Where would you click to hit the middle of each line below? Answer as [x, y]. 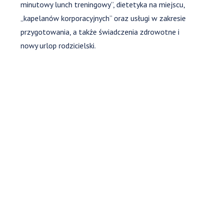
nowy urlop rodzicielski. [58, 45]
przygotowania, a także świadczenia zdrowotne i [100, 32]
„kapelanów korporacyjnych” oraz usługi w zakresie [103, 18]
